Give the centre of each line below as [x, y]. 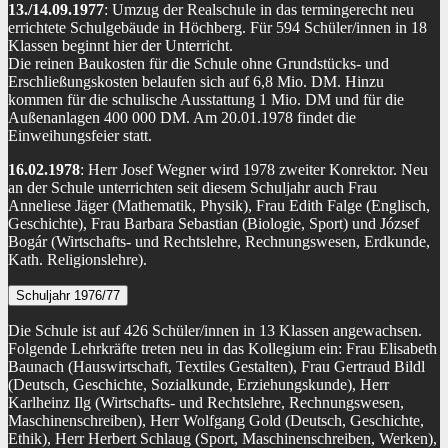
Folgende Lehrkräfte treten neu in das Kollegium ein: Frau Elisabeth [222, 349]
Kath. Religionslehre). [77, 260]
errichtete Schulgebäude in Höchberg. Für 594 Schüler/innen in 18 [217, 28]
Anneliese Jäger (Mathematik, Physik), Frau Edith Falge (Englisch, [219, 206]
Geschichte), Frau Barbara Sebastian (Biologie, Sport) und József [213, 224]
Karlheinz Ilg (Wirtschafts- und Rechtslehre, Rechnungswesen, [206, 403]
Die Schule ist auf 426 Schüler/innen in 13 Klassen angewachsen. [215, 331]
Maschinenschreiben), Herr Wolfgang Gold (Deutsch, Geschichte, [216, 421]
